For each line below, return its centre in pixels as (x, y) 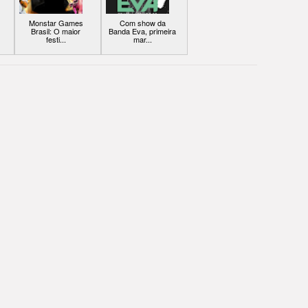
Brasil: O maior (56, 31)
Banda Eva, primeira (142, 31)
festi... (56, 40)
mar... (142, 40)
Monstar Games (56, 23)
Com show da (142, 23)
